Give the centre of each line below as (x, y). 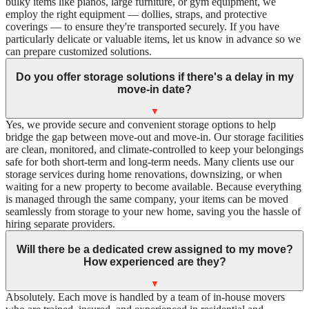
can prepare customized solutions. (79, 52)
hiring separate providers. (60, 224)
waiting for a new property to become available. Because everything (153, 187)
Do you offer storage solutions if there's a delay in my (154, 77)
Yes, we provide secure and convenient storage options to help (141, 125)
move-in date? (154, 89)
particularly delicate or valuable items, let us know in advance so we (153, 39)
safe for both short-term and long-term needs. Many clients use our (150, 162)
